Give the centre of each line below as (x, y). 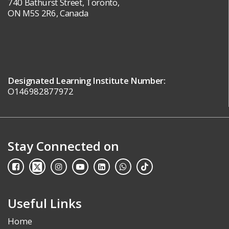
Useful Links (45, 203)
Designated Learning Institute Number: (87, 81)
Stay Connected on (63, 146)
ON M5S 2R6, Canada (48, 13)
